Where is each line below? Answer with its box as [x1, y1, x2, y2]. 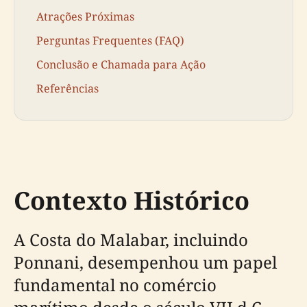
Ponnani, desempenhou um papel [14, 250, 277, 273]
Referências [36, 81, 99, 97]
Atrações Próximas [36, 8, 134, 24]
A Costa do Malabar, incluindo [14, 228, 248, 251]
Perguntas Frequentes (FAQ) [36, 32, 184, 48]
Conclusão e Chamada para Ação [36, 57, 206, 73]
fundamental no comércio [14, 273, 217, 296]
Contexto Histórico [14, 183, 249, 217]
